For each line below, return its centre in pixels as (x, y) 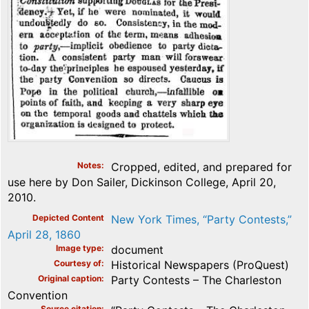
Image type (79, 248)
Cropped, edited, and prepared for (201, 167)
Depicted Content (68, 217)
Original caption (70, 278)
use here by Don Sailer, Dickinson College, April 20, (142, 182)
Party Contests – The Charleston (196, 280)
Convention (38, 295)
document (137, 249)
